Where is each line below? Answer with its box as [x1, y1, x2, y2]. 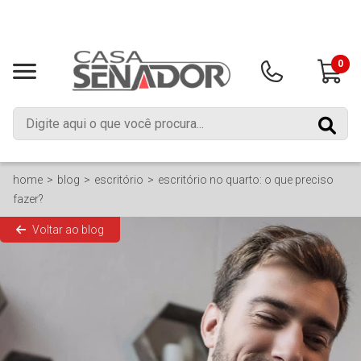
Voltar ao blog [32, 223, 104, 236]
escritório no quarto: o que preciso [158, 173, 334, 186]
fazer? [13, 193, 44, 205]
